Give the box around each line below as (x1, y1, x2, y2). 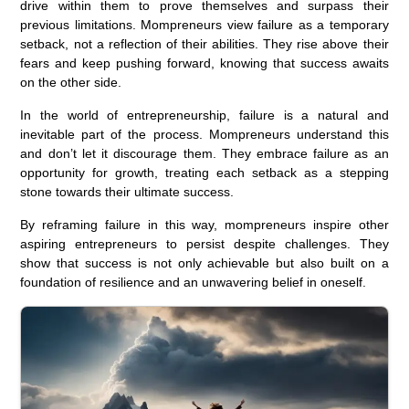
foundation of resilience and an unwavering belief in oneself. (20, 275, 367, 290)
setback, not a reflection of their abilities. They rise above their (20, 37, 389, 52)
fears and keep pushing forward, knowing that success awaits (20, 56, 389, 71)
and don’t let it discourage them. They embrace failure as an (20, 146, 389, 162)
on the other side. (20, 75, 122, 90)
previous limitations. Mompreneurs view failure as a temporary (20, 17, 389, 33)
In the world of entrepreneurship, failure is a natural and (20, 108, 389, 123)
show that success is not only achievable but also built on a (20, 256, 389, 271)
